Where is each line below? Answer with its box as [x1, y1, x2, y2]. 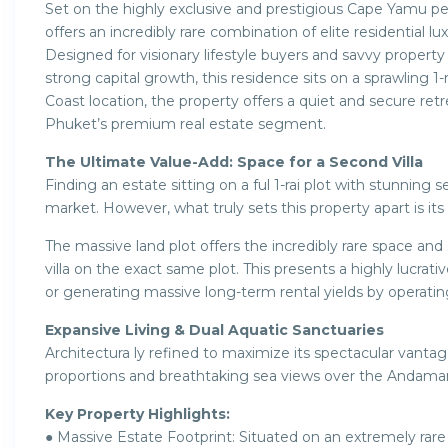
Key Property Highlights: [45, 404, 230, 423]
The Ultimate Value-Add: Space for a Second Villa [45, 152, 423, 171]
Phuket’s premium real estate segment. [45, 114, 326, 133]
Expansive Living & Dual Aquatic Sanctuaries [45, 320, 384, 339]
